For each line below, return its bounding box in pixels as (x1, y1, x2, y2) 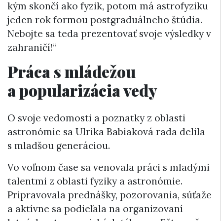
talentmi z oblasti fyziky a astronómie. (7, 175, 183, 187)
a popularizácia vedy (7, 79, 157, 101)
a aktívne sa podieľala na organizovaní (7, 202, 183, 215)
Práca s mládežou (7, 61, 136, 82)
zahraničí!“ (7, 41, 56, 54)
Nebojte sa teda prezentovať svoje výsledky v (7, 28, 211, 40)
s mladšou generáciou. (7, 139, 110, 151)
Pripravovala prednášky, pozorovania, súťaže (7, 188, 212, 201)
